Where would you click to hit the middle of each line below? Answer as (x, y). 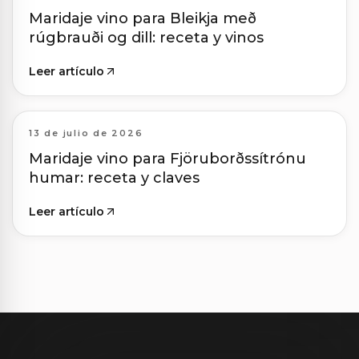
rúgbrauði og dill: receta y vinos (146, 38)
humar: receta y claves (114, 178)
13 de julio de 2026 (86, 133)
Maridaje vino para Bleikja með (143, 19)
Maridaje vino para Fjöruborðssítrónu (167, 159)
